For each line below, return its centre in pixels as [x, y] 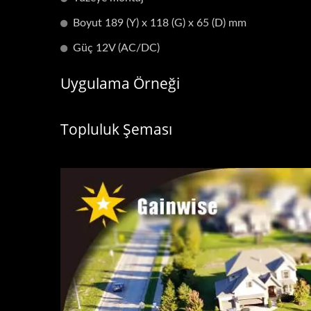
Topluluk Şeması [116, 129]
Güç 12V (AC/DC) [116, 48]
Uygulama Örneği [120, 84]
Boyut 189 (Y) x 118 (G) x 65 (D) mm [160, 23]
